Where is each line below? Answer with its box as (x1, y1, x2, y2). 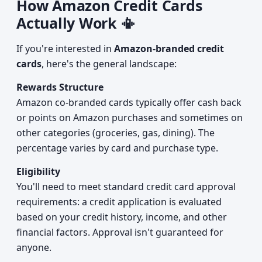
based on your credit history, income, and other (16, 211, 227, 223)
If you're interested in (16, 42, 114, 55)
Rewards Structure (16, 81, 104, 94)
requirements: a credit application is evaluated (16, 195, 222, 208)
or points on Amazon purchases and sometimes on (16, 111, 243, 124)
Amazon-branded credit (114, 42, 224, 55)
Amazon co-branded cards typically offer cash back (16, 96, 242, 109)
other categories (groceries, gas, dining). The (16, 126, 215, 139)
